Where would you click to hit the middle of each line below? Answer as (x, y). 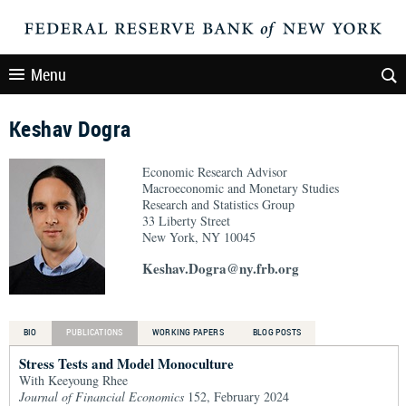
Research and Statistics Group (218, 204)
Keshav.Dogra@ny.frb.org (221, 268)
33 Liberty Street (186, 221)
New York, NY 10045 (199, 237)
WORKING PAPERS (188, 332)
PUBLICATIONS (95, 332)
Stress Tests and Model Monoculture (126, 363)
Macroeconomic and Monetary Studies (241, 188)
